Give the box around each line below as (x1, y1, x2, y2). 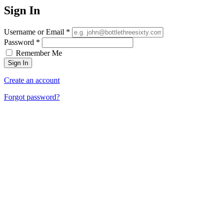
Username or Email (4, 27, 66, 36)
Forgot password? (4, 92, 60, 101)
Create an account (4, 75, 60, 84)
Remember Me (14, 48, 62, 57)
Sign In (4, 4, 40, 17)
